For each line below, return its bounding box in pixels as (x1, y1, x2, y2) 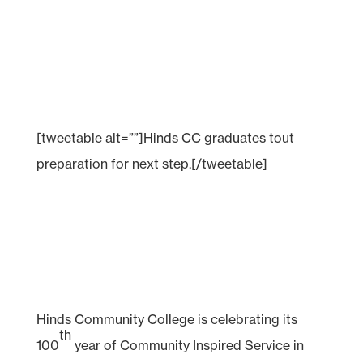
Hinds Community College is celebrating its (36, 310, 297, 327)
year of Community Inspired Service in (70, 336, 304, 353)
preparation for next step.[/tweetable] (36, 155, 267, 172)
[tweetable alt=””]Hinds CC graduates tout (36, 129, 294, 146)
